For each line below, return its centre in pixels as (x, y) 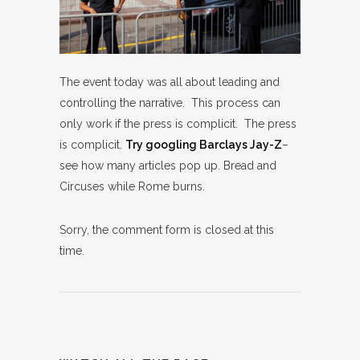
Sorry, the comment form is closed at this (167, 230)
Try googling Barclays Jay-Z (204, 145)
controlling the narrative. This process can (170, 103)
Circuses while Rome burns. (132, 186)
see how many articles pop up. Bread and (168, 166)
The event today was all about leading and (170, 82)
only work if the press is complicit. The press (178, 124)
